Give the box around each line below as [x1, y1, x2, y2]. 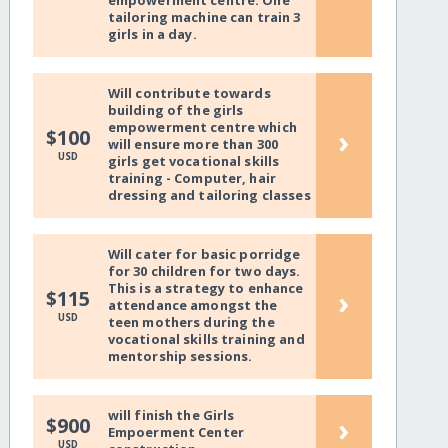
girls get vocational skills [107, 152, 280, 171]
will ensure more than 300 [107, 135, 278, 154]
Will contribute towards [107, 84, 271, 103]
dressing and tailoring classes [107, 186, 311, 205]
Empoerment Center [107, 423, 244, 442]
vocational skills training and [107, 330, 305, 349]
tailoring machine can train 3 [107, 8, 301, 27]
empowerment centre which [107, 118, 297, 137]
